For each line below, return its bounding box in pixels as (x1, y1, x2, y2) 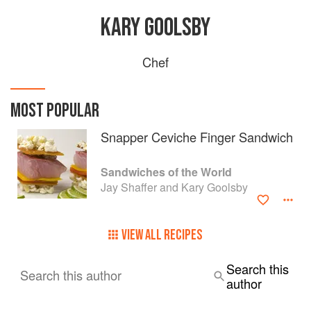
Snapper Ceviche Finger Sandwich (101, 128, 293, 146)
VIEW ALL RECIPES (121, 226, 203, 244)
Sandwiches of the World (101, 164, 232, 180)
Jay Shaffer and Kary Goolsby (101, 179, 248, 195)
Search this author (20, 266, 121, 284)
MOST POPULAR (10, 99, 99, 122)
